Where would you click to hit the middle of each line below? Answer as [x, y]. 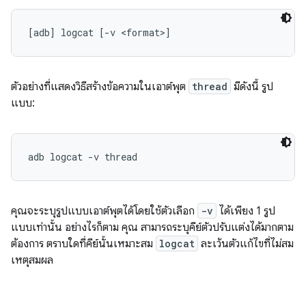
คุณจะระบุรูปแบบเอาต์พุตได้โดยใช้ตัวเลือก [104, 211]
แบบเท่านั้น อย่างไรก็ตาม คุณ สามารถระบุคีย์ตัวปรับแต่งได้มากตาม [152, 227]
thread [210, 86]
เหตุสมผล [32, 260]
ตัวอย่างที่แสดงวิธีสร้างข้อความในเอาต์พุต [100, 87]
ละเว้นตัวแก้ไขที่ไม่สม [246, 244]
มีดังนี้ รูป [252, 87]
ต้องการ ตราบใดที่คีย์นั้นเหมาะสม [83, 244]
